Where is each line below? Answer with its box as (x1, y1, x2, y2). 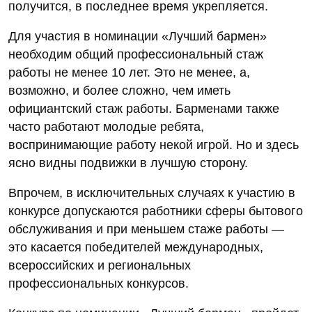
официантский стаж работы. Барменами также (8, 101, 279, 116)
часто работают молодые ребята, (8, 119, 204, 134)
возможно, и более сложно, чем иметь (8, 83, 231, 97)
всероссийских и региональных (8, 258, 191, 272)
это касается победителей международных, (8, 240, 263, 254)
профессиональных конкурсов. (8, 276, 189, 290)
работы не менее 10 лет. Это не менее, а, (8, 65, 250, 79)
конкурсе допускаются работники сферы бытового (8, 203, 303, 218)
